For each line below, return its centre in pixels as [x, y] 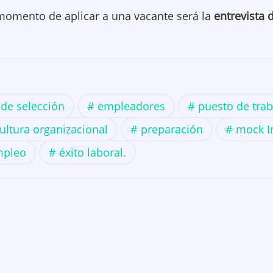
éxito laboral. [93, 152]
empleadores [131, 106]
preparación [172, 129]
